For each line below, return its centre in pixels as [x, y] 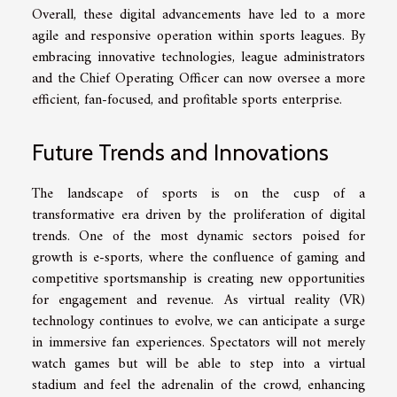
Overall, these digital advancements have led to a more [198, 16]
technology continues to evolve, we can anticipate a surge [198, 321]
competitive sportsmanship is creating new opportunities [198, 279]
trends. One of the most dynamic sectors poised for [198, 236]
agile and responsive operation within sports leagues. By [198, 37]
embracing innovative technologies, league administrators [198, 58]
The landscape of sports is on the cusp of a [198, 194]
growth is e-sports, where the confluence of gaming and [198, 257]
